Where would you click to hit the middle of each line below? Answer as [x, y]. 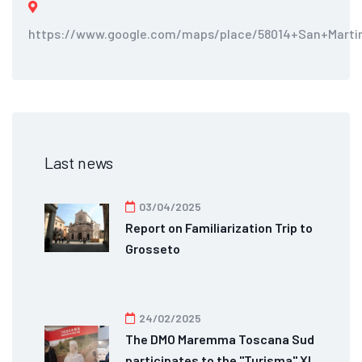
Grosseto [153, 248]
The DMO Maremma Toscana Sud [220, 339]
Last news [79, 162]
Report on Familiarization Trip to [219, 227]
